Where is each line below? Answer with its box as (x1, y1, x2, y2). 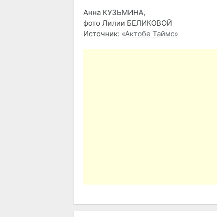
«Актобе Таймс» (122, 29, 178, 39)
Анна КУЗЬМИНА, (83, 8, 145, 17)
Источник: (83, 29, 122, 39)
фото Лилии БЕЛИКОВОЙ (83, 18, 172, 28)
